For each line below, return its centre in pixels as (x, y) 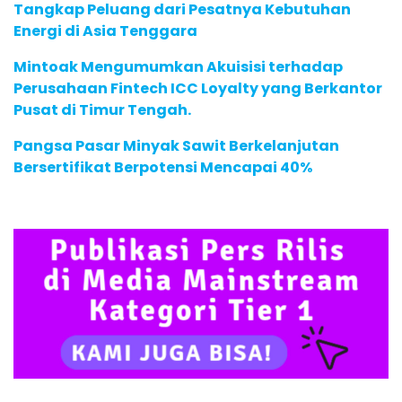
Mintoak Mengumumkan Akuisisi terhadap (178, 67)
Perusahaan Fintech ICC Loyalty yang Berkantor (198, 89)
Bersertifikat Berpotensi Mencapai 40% (163, 168)
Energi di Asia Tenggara (105, 31)
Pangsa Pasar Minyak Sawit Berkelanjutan (176, 146)
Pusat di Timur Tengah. (102, 110)
